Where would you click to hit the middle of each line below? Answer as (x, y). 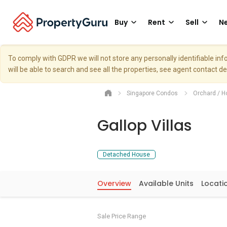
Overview (114, 183)
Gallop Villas (144, 126)
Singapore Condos (152, 93)
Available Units (166, 183)
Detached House (126, 155)
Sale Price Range (122, 216)
